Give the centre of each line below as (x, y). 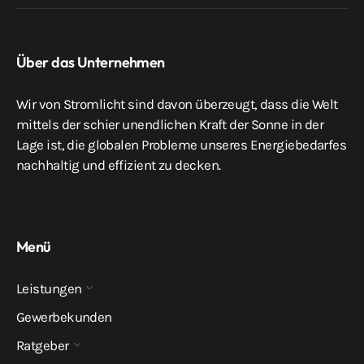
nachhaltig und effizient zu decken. (119, 165)
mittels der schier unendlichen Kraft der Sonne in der (170, 125)
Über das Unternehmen (91, 63)
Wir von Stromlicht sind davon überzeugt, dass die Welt (177, 104)
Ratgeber (43, 346)
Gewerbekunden (64, 317)
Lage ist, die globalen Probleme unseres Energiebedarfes (182, 145)
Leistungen (49, 289)
